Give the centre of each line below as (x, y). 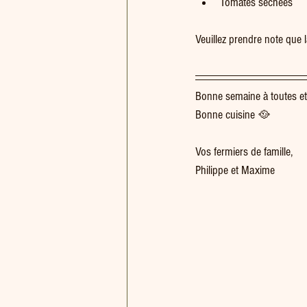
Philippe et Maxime (235, 170)
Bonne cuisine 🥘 (235, 115)
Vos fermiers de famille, (244, 152)
